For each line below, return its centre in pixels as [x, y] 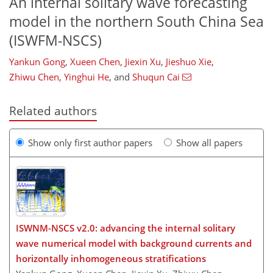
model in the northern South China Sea [136, 21]
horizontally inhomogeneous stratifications [111, 258]
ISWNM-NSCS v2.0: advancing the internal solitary [126, 228]
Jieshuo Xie [189, 62]
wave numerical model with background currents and [134, 243]
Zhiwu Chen [34, 77]
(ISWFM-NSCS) [55, 40]
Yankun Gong [37, 62]
